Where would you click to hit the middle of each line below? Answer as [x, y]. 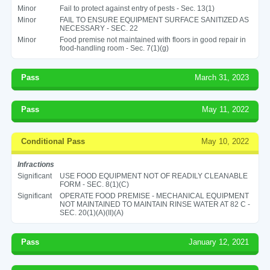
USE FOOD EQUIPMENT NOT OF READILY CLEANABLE [153, 176]
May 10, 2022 [225, 141]
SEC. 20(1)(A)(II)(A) [91, 212]
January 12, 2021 [219, 242]
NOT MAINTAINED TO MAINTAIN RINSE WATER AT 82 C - [155, 204]
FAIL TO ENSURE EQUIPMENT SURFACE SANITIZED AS [154, 20]
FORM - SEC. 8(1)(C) [94, 184]
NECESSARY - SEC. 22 [99, 28]
